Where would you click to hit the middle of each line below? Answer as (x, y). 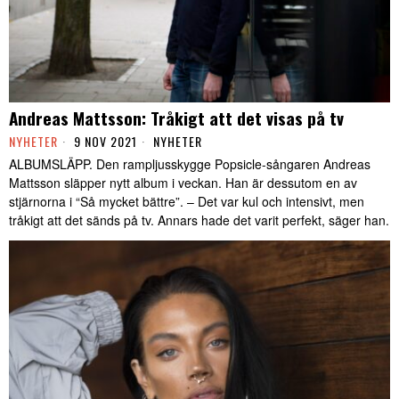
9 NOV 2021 (104, 142)
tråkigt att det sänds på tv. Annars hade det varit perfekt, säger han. (199, 220)
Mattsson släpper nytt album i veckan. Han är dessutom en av (183, 183)
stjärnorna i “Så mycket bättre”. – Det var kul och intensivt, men (187, 202)
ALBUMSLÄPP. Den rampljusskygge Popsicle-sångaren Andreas (190, 164)
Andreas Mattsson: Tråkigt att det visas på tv (176, 118)
